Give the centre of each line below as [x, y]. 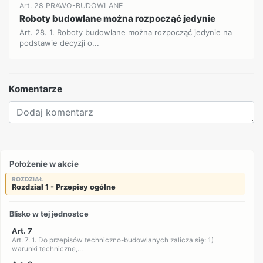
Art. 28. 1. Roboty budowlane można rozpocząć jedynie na [126, 33]
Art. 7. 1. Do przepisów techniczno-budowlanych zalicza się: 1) [112, 240]
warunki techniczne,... [47, 249]
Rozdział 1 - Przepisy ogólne [63, 187]
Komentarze [36, 89]
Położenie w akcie [44, 163]
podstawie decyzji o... [60, 43]
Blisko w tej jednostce [49, 214]
